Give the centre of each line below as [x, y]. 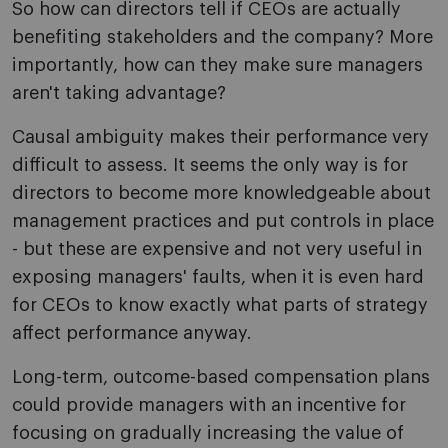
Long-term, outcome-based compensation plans [221, 377]
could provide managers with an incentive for [209, 405]
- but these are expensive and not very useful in [217, 249]
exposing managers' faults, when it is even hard [218, 277]
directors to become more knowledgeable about [221, 193]
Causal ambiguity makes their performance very [220, 137]
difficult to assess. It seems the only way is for [210, 165]
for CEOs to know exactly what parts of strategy [220, 305]
